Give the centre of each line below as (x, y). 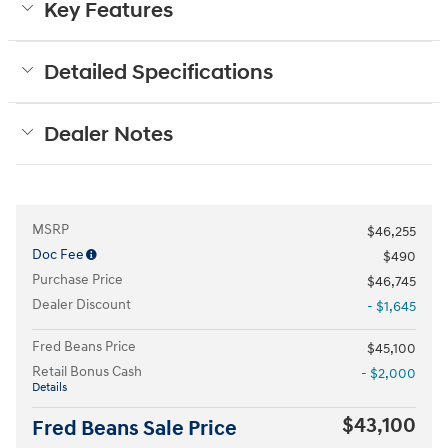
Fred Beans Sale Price (134, 428)
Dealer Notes (108, 134)
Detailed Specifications (158, 72)
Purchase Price (77, 279)
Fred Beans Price (84, 346)
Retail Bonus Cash (87, 371)
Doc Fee (58, 254)
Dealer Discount (81, 304)
